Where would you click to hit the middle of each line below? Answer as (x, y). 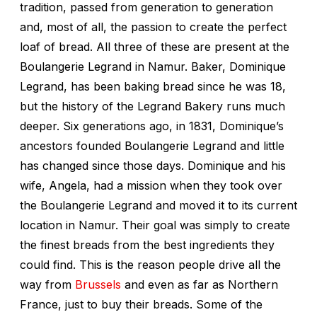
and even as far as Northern (200, 284)
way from (47, 284)
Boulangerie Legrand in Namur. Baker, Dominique (153, 66)
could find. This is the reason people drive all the (150, 264)
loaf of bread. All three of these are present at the (155, 46)
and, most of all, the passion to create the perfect (153, 27)
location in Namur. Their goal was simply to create (155, 225)
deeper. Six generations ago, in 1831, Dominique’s (152, 126)
